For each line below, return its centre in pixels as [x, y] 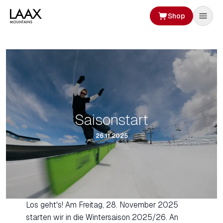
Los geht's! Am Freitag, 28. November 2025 [102, 205]
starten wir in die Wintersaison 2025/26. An [102, 218]
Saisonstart [111, 120]
